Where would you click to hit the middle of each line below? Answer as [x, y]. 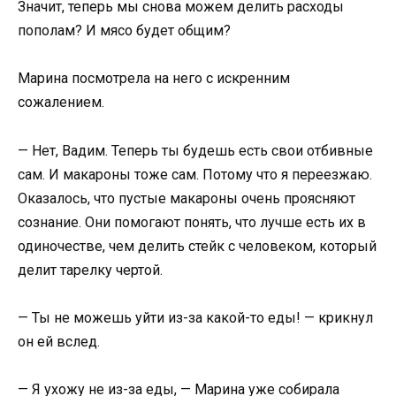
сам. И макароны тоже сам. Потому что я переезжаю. [195, 174]
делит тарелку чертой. [90, 270]
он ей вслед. [59, 341]
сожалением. [61, 103]
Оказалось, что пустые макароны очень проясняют [187, 198]
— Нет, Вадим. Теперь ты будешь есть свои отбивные [195, 150]
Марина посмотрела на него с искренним [154, 79]
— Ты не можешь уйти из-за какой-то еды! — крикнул [195, 317]
